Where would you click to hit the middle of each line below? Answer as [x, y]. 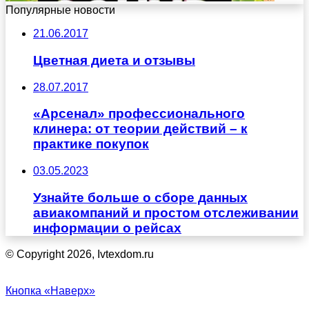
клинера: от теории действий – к [140, 129]
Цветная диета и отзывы [114, 60]
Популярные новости [60, 10]
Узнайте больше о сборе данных [140, 197]
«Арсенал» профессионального [139, 114]
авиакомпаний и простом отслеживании [166, 212]
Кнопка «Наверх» [50, 291]
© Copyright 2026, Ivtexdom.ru [80, 255]
